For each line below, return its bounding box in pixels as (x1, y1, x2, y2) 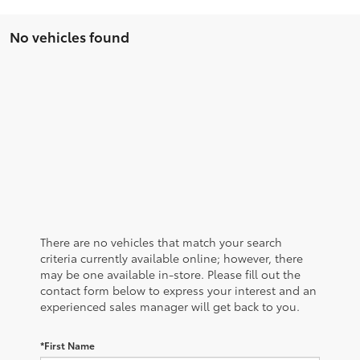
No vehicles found (10, 27, 129, 47)
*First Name (40, 338, 95, 353)
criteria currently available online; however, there (40, 250, 303, 267)
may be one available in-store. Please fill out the (40, 266, 301, 283)
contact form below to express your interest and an (40, 282, 317, 299)
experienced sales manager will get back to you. (40, 298, 300, 315)
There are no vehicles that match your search (40, 234, 282, 251)
